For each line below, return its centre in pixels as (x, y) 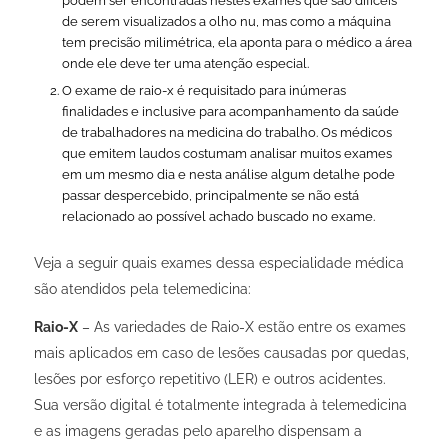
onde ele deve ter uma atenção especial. (185, 64)
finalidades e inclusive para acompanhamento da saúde (230, 112)
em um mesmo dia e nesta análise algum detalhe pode (228, 175)
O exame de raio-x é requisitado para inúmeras (203, 91)
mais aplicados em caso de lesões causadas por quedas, (221, 352)
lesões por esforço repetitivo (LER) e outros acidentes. (209, 378)
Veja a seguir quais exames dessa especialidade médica (218, 263)
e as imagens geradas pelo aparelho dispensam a (197, 430)
